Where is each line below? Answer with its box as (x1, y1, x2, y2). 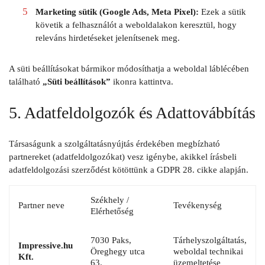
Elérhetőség (91, 206, 134, 216)
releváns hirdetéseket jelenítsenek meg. (35, 33, 180, 43)
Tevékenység (173, 200, 222, 210)
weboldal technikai (173, 246, 243, 256)
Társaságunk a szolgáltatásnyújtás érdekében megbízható (9, 138, 220, 148)
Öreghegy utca (91, 246, 145, 256)
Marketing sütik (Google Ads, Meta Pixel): (35, 7, 199, 17)
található (9, 77, 43, 87)
